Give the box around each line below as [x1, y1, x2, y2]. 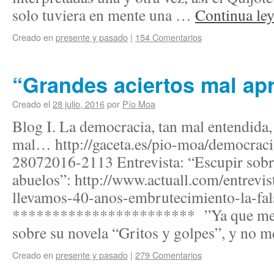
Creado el [12, 97, 50, 110]
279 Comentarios [135, 248, 202, 261]
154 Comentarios [135, 31, 202, 43]
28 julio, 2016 [53, 97, 105, 110]
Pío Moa [122, 97, 155, 110]
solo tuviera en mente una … [12, 4, 195, 25]
